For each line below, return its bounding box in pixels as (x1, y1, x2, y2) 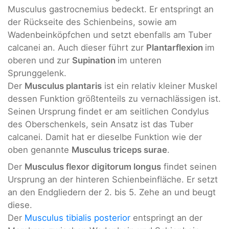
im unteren (118, 55, 162, 66)
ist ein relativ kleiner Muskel (102, 81, 217, 91)
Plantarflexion (146, 42, 205, 53)
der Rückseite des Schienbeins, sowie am (8, 17, 177, 28)
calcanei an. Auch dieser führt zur (8, 42, 146, 53)
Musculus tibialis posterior (25, 213, 130, 223)
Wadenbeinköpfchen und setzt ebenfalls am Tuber (8, 30, 212, 40)
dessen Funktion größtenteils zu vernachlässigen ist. (8, 94, 221, 104)
